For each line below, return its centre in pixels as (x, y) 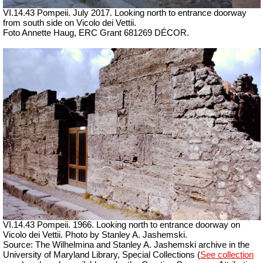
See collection (227, 254)
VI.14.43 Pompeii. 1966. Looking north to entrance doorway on (122, 225)
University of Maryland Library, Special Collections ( (102, 254)
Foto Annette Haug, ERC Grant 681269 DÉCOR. (96, 33)
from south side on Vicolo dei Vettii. (70, 23)
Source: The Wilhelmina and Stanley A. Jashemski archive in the (126, 245)
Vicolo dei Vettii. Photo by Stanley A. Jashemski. (95, 235)
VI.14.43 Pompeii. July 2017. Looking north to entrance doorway (125, 13)
